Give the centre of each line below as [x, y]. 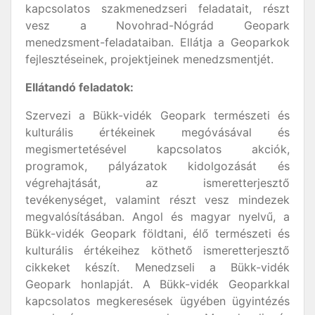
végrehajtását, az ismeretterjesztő [157, 183]
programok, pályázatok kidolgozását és [157, 166]
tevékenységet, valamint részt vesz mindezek [157, 200]
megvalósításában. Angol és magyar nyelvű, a [157, 217]
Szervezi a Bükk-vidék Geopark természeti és [157, 115]
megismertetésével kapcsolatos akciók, [157, 149]
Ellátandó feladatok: [79, 87]
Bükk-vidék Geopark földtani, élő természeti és [157, 233]
